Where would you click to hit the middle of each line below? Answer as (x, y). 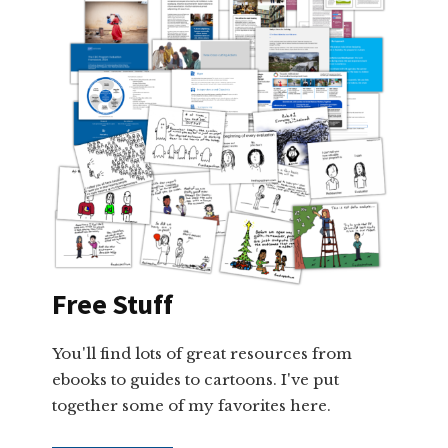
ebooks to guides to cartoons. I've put (196, 379)
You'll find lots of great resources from (202, 353)
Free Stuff (112, 303)
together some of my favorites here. (192, 405)
